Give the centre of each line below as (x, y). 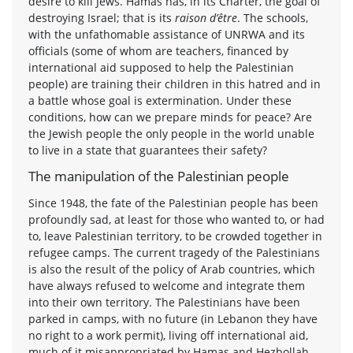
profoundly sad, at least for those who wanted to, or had (176, 219)
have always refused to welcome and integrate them (167, 285)
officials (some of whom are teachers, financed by (158, 50)
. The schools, (273, 17)
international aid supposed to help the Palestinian (161, 67)
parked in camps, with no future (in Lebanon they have (173, 318)
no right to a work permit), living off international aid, (168, 335)
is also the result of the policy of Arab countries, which (172, 269)
